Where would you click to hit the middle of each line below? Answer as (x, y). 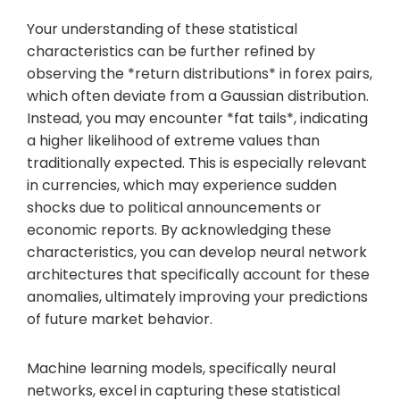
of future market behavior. (120, 319)
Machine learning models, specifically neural (181, 368)
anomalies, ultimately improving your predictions (197, 296)
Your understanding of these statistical (162, 29)
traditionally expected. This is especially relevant (197, 162)
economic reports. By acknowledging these (179, 229)
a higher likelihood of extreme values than (173, 140)
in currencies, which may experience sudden (182, 185)
